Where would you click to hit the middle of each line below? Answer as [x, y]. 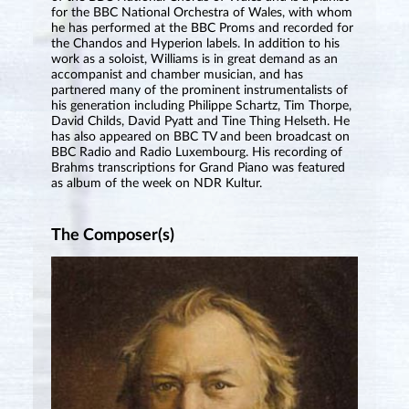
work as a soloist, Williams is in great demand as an [194, 59]
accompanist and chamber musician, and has [177, 74]
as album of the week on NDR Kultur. [156, 183]
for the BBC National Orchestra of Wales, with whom [201, 12]
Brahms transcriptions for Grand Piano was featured [198, 168]
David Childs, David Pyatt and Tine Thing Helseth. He [200, 121]
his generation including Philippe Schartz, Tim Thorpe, [201, 105]
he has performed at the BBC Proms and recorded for [202, 28]
